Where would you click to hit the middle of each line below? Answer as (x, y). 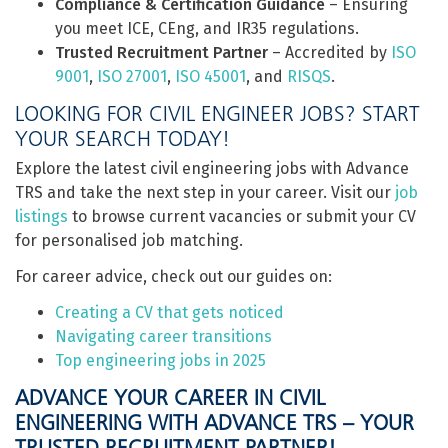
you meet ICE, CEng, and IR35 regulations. (207, 28)
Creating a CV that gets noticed (169, 312)
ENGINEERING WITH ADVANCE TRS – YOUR (214, 422)
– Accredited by (329, 52)
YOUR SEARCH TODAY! (122, 138)
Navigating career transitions (163, 336)
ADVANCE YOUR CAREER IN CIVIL (170, 397)
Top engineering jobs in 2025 (160, 360)
